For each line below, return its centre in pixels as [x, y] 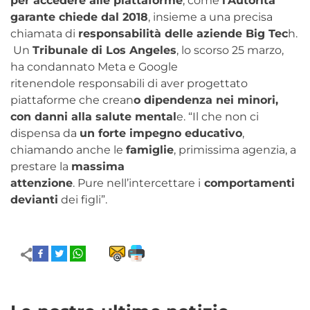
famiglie [150, 149]
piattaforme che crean [72, 100]
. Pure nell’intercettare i [137, 183]
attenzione [42, 183]
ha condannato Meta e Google [94, 66]
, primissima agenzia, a [235, 149]
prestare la [41, 166]
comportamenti [248, 183]
